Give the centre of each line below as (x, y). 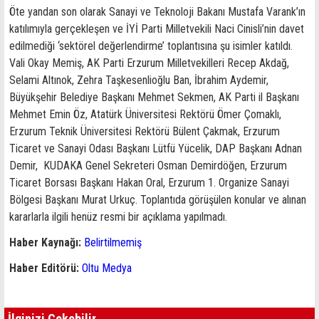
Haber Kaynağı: (47, 242)
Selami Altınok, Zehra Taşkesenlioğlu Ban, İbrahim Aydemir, (139, 80)
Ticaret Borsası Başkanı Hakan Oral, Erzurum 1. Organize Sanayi (149, 183)
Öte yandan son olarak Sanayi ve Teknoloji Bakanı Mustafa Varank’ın (157, 12)
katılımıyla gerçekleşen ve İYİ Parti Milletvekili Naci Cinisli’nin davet (157, 29)
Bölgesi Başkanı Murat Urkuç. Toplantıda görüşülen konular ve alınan (158, 200)
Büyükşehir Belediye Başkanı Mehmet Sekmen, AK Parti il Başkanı (154, 97)
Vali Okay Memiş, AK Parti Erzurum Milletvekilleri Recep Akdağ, (149, 63)
